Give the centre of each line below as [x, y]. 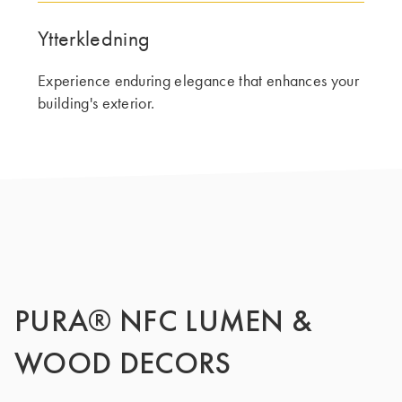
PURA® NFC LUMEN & [164, 321]
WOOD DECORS [123, 363]
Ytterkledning [94, 39]
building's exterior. [96, 103]
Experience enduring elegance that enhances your [199, 81]
